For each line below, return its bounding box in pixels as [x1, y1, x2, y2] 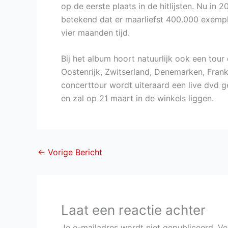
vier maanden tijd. [61, 27, 130, 38]
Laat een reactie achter [61, 202, 206, 218]
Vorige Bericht [45, 147, 102, 158]
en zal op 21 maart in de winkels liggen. [61, 93, 214, 104]
